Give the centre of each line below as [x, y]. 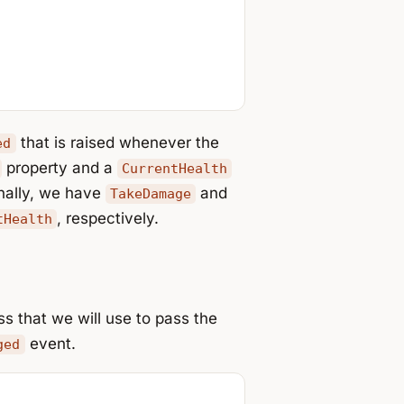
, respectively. [108, 218]
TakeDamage [151, 193]
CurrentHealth [175, 168]
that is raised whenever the [117, 142]
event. [50, 344]
